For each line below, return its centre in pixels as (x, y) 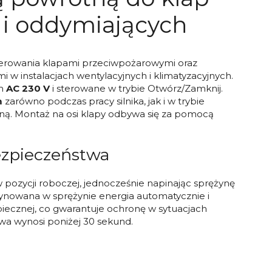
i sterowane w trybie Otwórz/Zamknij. (136, 88)
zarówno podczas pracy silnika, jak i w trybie (104, 101)
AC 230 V (28, 88)
